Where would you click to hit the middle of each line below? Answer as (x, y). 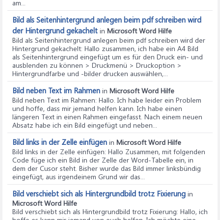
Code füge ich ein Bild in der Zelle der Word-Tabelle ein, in (103, 160)
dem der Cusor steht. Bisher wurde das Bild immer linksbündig (107, 168)
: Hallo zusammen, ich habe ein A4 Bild (140, 48)
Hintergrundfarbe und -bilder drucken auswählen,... (90, 73)
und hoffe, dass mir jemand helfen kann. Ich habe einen (97, 108)
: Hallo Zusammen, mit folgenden (155, 151)
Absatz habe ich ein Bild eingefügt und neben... (85, 125)
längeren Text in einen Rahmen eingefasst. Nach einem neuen (107, 117)
